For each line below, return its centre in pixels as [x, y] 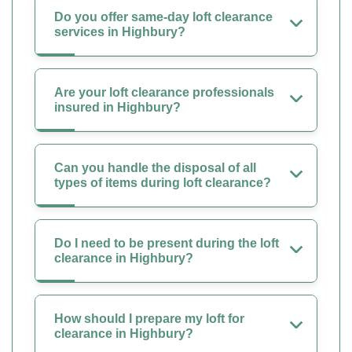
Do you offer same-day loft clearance [163, 16]
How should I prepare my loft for [149, 318]
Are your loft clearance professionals [164, 92]
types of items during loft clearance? [163, 182]
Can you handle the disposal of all [155, 167]
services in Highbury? [120, 31]
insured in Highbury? [117, 107]
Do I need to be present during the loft [167, 243]
